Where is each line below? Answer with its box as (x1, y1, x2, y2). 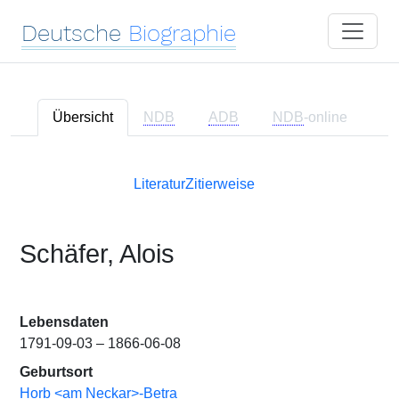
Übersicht (52, 110, 113, 125)
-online (303, 110, 347, 125)
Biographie (128, 20, 236, 46)
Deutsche (21, 20, 121, 46)
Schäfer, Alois (20, 240, 175, 268)
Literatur (134, 176, 185, 191)
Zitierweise (185, 176, 255, 191)
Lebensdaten (20, 314, 109, 330)
